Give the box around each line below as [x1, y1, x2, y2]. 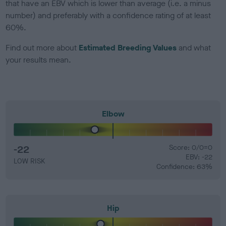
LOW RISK [14, 156, 45, 166]
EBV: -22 [185, 152, 212, 162]
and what [177, 42, 211, 53]
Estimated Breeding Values [79, 42, 177, 53]
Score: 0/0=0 [168, 142, 212, 152]
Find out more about [6, 42, 79, 53]
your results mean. [6, 54, 72, 65]
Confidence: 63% [156, 161, 212, 172]
